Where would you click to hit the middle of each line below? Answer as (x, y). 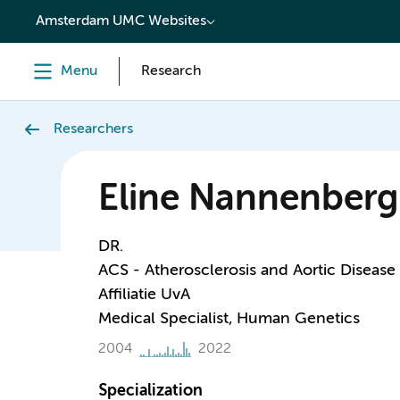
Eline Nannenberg (248, 200)
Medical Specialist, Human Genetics (229, 319)
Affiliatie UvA (144, 295)
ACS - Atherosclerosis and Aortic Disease (246, 271)
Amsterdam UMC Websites (121, 21)
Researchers (93, 129)
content (50, 15)
